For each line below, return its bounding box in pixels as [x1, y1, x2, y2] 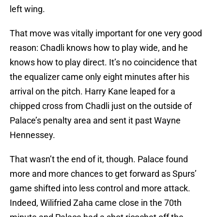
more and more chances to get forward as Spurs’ [10, 169, 197, 179]
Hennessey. [10, 130, 55, 140]
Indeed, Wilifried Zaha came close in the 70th [10, 198, 182, 208]
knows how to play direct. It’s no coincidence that [10, 57, 197, 68]
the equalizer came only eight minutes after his [10, 72, 189, 82]
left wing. [10, 4, 45, 15]
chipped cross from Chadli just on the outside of [10, 101, 192, 111]
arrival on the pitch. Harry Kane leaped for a [10, 86, 175, 97]
